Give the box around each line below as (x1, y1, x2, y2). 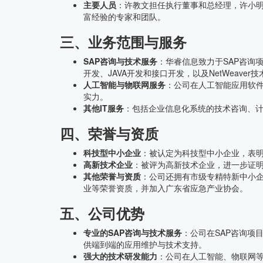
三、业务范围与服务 (60, 32, 187, 52)
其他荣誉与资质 (83, 170, 141, 183)
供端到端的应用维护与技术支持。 (83, 238, 207, 251)
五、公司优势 (60, 203, 144, 224)
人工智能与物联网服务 (83, 79, 166, 91)
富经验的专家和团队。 (83, 11, 166, 23)
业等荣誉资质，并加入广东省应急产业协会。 (83, 182, 248, 194)
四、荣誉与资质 (60, 123, 159, 144)
